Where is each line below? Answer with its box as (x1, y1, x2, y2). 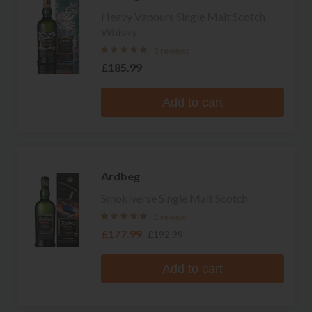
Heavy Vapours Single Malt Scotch (101, 9, 265, 23)
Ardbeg (101, 169, 140, 182)
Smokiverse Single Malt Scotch (101, 191, 248, 205)
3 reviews (154, 45, 190, 56)
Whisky (101, 24, 137, 38)
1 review (154, 211, 186, 222)
